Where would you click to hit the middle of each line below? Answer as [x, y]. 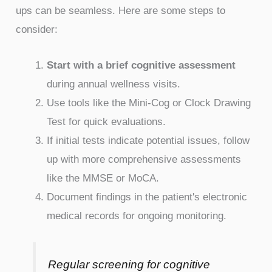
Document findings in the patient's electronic [147, 197]
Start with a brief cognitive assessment [141, 65]
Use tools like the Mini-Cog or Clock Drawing [149, 103]
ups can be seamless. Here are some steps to [121, 11]
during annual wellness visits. [114, 84]
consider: [37, 30]
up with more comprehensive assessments [144, 159]
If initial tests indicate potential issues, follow [148, 140]
